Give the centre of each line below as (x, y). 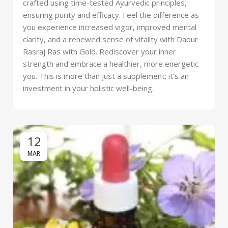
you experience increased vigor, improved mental (110, 27)
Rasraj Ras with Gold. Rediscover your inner (99, 51)
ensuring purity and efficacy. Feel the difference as (111, 15)
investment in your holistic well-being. (88, 88)
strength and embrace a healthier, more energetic (111, 63)
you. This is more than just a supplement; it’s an (106, 76)
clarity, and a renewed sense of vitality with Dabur (110, 39)
